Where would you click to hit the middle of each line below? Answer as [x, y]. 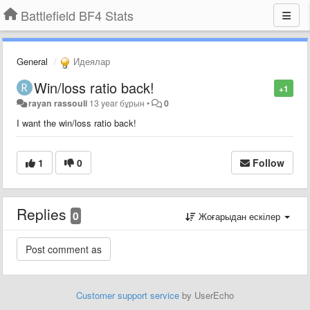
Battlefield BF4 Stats [77, 15]
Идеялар [90, 61]
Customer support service [128, 295]
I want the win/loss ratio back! [76, 122]
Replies [44, 213]
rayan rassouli [58, 103]
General [32, 61]
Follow [268, 162]
